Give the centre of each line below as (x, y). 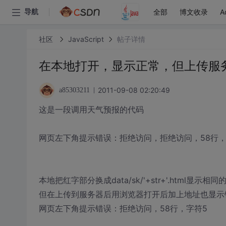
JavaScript (86, 39)
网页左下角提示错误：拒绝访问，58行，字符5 (123, 208)
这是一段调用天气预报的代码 (91, 109)
